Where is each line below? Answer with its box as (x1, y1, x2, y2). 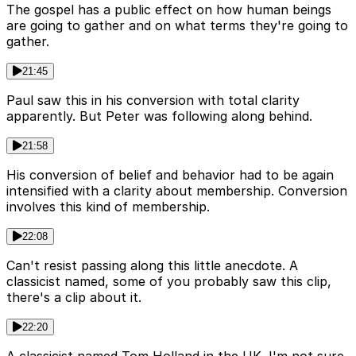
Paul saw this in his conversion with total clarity (6, 91, 300, 108)
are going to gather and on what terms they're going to (6, 17, 348, 33)
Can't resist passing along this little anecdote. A (6, 257, 298, 273)
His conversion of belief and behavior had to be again (6, 166, 334, 183)
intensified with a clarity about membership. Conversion (6, 182, 347, 199)
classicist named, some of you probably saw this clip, (6, 273, 331, 289)
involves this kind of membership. (6, 198, 210, 215)
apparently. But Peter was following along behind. (6, 107, 312, 124)
